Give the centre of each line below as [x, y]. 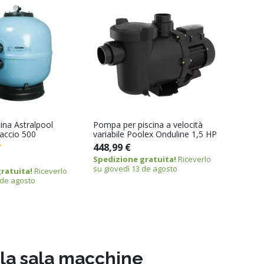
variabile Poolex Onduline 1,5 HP [155, 134]
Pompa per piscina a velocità [148, 125]
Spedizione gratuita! [134, 159]
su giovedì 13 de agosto [135, 169]
